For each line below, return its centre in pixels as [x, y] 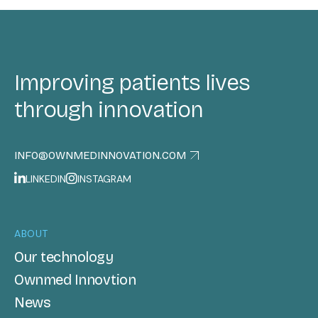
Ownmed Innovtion [75, 280]
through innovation [109, 110]
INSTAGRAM [104, 179]
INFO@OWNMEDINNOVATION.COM [100, 156]
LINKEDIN [46, 179]
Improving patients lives [132, 83]
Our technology [64, 257]
